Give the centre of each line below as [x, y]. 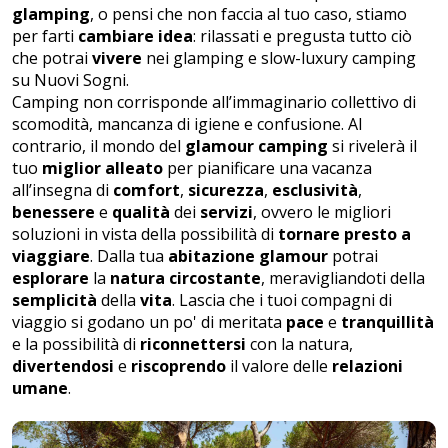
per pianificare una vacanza [267, 167]
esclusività [315, 189]
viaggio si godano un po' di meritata [149, 321]
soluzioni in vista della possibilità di [145, 233]
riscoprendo [178, 365]
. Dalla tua [129, 255]
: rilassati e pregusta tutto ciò [302, 35]
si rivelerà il [372, 145]
